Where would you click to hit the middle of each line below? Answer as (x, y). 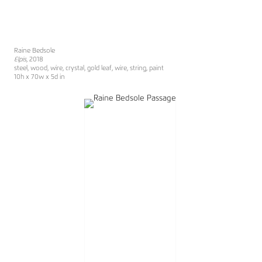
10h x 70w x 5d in (39, 77)
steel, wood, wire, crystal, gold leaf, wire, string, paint (89, 68)
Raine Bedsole (34, 51)
